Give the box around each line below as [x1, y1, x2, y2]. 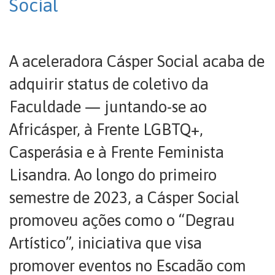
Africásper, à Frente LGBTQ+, [9, 120, 203, 139]
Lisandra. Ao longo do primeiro [9, 166, 217, 184]
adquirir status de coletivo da [9, 75, 209, 93]
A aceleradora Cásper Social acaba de [9, 52, 265, 71]
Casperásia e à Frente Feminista [9, 143, 224, 161]
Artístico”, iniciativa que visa [9, 234, 202, 252]
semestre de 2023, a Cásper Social [9, 188, 239, 207]
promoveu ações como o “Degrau [9, 211, 235, 230]
